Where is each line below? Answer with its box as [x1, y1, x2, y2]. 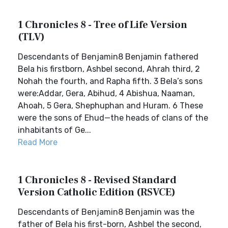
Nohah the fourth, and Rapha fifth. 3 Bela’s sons [18, 76, 203, 86]
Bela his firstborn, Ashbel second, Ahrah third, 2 [18, 64, 200, 74]
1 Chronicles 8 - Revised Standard [18, 174, 177, 187]
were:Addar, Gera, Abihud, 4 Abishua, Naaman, [18, 89, 195, 98]
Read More [18, 137, 58, 147]
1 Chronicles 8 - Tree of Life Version [18, 18, 187, 32]
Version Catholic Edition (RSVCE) [18, 186, 176, 199]
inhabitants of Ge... [18, 125, 91, 135]
